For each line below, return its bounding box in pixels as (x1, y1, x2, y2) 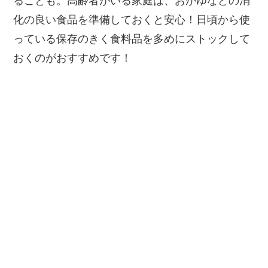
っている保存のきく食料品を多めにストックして (13, 29, 251, 45)
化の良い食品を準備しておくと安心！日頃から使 (13, 10, 251, 26)
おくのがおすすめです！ (13, 48, 132, 65)
